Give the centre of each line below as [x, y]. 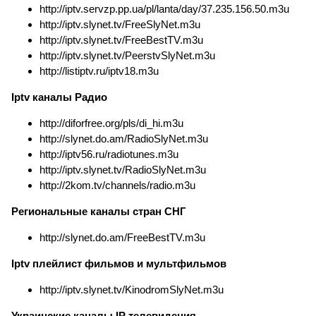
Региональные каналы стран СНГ [99, 211]
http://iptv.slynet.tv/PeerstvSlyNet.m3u [127, 55]
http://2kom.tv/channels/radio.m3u [117, 185]
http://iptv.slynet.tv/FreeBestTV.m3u [121, 39]
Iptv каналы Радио [59, 97]
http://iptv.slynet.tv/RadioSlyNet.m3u [123, 169]
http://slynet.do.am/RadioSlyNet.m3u [124, 138]
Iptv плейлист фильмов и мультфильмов [119, 263]
